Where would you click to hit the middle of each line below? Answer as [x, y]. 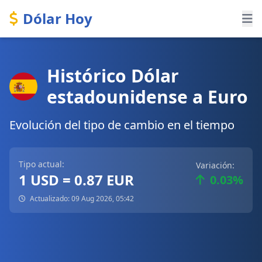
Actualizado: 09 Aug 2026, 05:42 [81, 199]
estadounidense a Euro [147, 97]
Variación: [215, 165]
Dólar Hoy [58, 18]
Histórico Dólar [113, 76]
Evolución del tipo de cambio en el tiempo [122, 125]
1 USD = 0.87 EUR [76, 180]
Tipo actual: [42, 164]
